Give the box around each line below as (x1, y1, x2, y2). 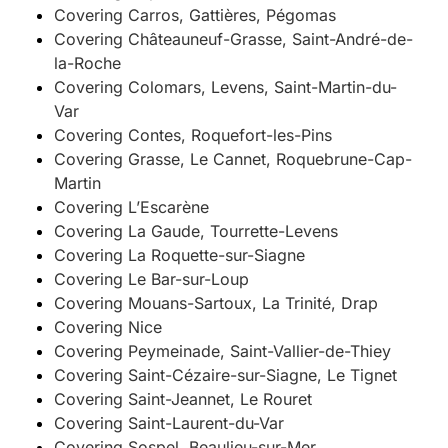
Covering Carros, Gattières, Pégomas (53, 5, 336, 26)
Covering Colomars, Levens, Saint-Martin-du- (53, 77, 397, 98)
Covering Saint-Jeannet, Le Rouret (53, 389, 312, 410)
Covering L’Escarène (53, 197, 209, 218)
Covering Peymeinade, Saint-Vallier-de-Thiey (53, 341, 391, 362)
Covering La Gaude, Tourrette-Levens (53, 221, 338, 242)
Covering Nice (53, 317, 162, 338)
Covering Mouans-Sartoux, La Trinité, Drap (53, 293, 378, 314)
